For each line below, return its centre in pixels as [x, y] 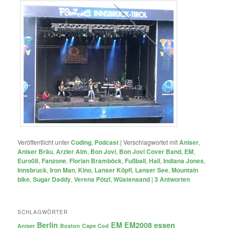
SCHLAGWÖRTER [43, 212]
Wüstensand [132, 179]
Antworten [174, 179]
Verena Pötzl [92, 179]
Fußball [136, 160]
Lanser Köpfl [113, 170]
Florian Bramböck [96, 160]
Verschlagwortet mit [151, 142]
